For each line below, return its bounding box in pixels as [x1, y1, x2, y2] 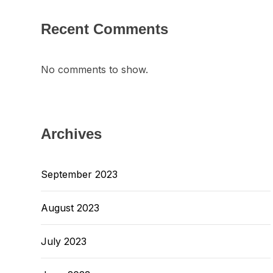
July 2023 [41, 235, 87, 247]
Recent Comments [41, 21, 168, 37]
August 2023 [41, 202, 99, 214]
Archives [41, 126, 102, 142]
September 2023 [41, 168, 118, 180]
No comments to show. [41, 63, 148, 76]
